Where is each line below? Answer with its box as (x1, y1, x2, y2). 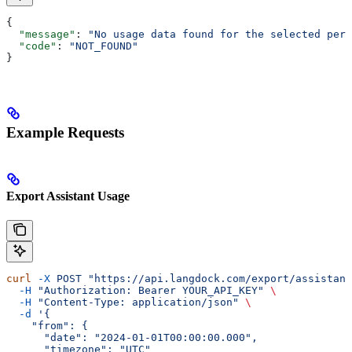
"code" (6, 40, 57, 53)
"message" (6, 28, 75, 41)
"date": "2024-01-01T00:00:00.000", (6, 332, 258, 344)
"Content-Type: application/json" (31, 296, 239, 309)
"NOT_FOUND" (69, 40, 138, 53)
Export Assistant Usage (6, 189, 130, 203)
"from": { (6, 320, 88, 332)
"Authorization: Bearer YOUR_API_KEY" (31, 284, 264, 297)
